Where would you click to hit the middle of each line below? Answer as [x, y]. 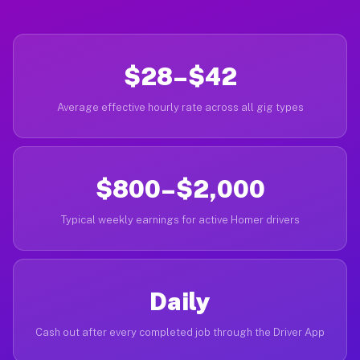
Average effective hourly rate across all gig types [180, 107]
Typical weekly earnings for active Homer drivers [180, 220]
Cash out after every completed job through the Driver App [180, 332]
